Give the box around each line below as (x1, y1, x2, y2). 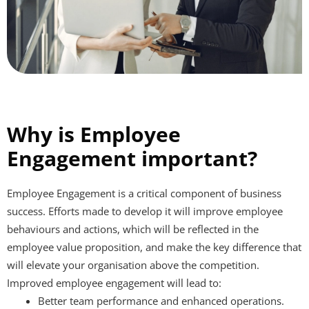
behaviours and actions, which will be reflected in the (7, 221, 259, 236)
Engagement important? (7, 143, 257, 172)
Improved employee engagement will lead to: (7, 275, 221, 290)
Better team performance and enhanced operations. (38, 293, 284, 308)
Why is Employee (7, 119, 181, 148)
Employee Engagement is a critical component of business (7, 186, 281, 200)
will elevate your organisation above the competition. (7, 257, 259, 272)
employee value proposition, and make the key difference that (7, 239, 301, 254)
